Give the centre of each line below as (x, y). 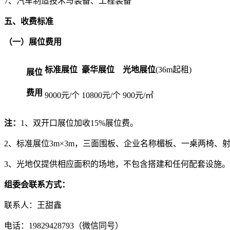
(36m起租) (174, 69)
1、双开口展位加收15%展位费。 (79, 123)
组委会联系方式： (37, 184)
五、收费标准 (29, 21)
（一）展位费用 (33, 42)
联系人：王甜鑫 (33, 205)
